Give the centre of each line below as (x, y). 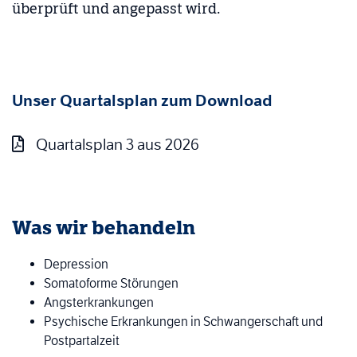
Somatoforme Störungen (111, 284)
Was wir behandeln (104, 228)
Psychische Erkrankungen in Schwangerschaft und (183, 322)
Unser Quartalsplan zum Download (142, 101)
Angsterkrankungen (99, 303)
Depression (76, 265)
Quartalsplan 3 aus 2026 (118, 145)
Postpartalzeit (82, 341)
